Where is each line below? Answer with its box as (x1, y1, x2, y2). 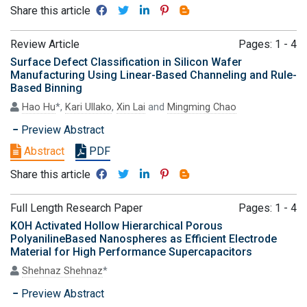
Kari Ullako (65, 101, 112, 113)
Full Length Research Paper (10, 201, 143, 214)
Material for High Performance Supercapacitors (10, 245, 252, 258)
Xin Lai (116, 101, 145, 113)
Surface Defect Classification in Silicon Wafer (10, 56, 242, 69)
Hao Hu (22, 101, 56, 113)
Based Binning (10, 82, 82, 95)
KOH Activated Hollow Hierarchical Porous (10, 219, 223, 232)
